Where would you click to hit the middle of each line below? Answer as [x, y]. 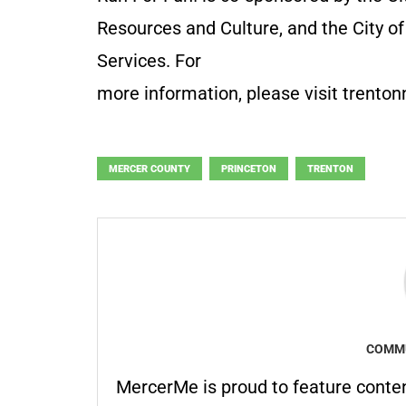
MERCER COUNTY [150, 169]
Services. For [149, 60]
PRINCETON [249, 169]
